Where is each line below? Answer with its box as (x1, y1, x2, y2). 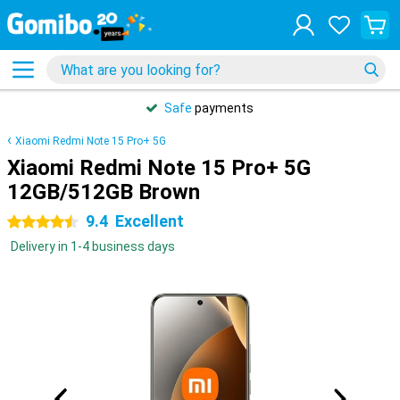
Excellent (115, 212, 184, 230)
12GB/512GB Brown (7, 179, 200, 204)
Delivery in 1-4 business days (11, 239, 175, 254)
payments (192, 101, 254, 115)
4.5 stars (7, 215, 58, 229)
